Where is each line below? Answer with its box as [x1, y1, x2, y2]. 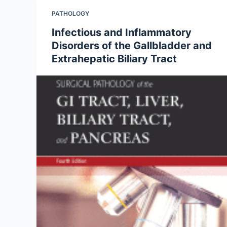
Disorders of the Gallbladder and [52, 40, 212, 52]
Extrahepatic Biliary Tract [52, 53, 177, 65]
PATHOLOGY [52, 10, 89, 17]
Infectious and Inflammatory [52, 26, 192, 39]
